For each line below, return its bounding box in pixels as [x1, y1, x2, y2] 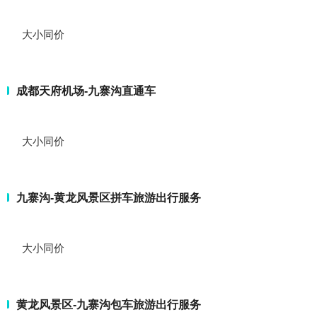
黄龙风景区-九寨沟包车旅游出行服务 [16, 298, 201, 311]
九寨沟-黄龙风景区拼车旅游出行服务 [16, 191, 201, 204]
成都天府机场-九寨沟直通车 [16, 84, 156, 97]
